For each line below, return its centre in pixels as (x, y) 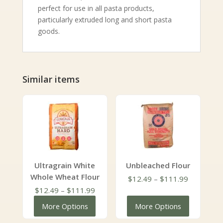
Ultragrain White (65, 165)
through (203, 212)
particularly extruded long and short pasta (105, 19)
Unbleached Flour (158, 165)
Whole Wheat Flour (65, 176)
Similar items (51, 79)
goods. (49, 31)
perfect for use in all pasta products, (96, 8)
